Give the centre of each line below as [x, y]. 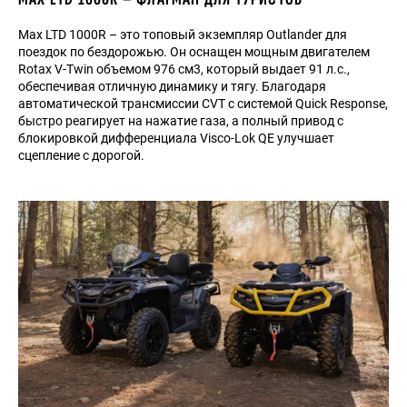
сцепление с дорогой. [81, 155]
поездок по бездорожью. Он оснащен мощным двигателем [194, 52]
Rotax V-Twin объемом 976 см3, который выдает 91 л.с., [184, 69]
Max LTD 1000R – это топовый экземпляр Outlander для [183, 35]
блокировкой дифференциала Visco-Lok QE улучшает [176, 138]
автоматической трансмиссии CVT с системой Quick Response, [203, 104]
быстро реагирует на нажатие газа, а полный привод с [181, 121]
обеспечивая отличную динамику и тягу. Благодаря [172, 86]
